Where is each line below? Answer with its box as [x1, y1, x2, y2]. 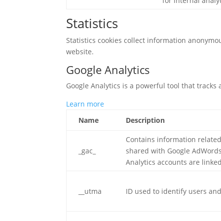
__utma [78, 186, 102, 196]
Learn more [66, 99, 105, 109]
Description [126, 115, 165, 125]
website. [66, 47, 94, 56]
